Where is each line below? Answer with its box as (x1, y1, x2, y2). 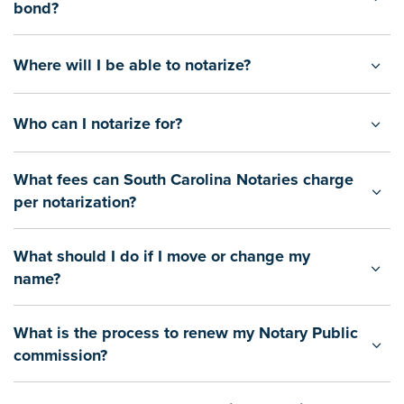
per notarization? (14, 192, 136, 212)
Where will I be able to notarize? (14, 54, 251, 75)
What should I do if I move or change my (14, 246, 310, 266)
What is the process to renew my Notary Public (14, 323, 358, 343)
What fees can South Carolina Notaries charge (14, 170, 353, 189)
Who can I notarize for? (14, 113, 182, 133)
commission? (14, 345, 107, 365)
